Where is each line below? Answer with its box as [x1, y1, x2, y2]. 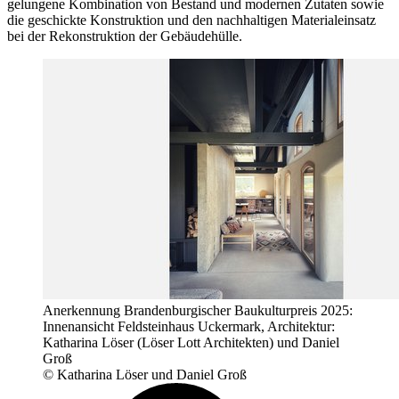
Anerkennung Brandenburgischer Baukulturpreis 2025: [43, 303, 353, 319]
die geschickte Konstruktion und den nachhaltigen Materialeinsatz [7, 12, 376, 28]
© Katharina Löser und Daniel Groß [43, 367, 247, 383]
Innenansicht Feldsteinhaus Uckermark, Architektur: [43, 319, 335, 335]
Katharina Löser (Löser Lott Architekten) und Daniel [43, 335, 339, 351]
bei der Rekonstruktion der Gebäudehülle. [7, 28, 242, 45]
